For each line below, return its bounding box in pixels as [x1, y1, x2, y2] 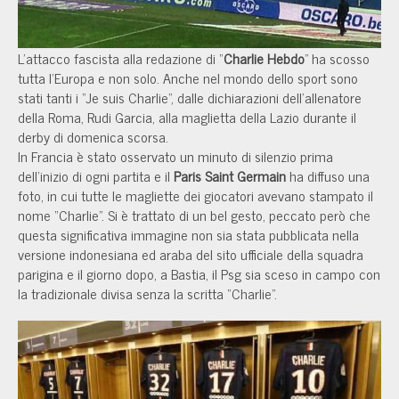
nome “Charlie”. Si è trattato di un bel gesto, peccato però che [18, 203, 370, 226]
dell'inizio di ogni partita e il [18, 164, 174, 187]
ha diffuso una [286, 164, 370, 187]
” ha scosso [305, 46, 370, 69]
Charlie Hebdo [224, 46, 305, 69]
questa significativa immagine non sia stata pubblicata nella [18, 223, 359, 246]
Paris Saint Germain [174, 164, 286, 187]
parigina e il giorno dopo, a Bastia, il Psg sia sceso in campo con [18, 262, 380, 285]
